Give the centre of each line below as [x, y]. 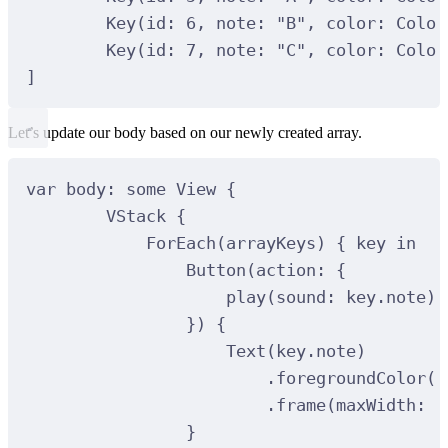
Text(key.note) [295, 350]
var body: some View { [130, 188]
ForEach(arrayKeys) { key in [280, 242]
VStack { [145, 215]
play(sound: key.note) [330, 296]
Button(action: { [265, 269]
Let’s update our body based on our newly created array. [185, 133]
